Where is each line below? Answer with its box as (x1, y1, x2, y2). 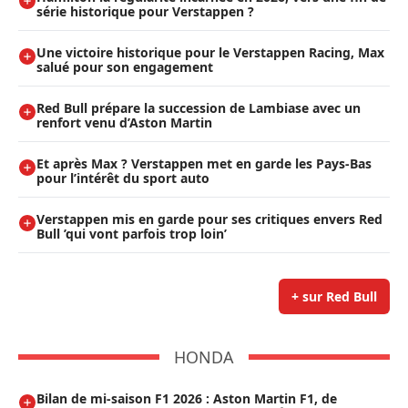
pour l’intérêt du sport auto (36, 169, 209, 188)
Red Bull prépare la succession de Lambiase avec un (36, 99, 361, 117)
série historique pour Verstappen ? (36, 3, 254, 21)
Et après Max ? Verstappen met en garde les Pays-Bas (36, 155, 372, 173)
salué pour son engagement (36, 58, 213, 76)
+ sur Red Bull (291, 288, 377, 306)
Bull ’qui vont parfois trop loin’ (36, 225, 227, 243)
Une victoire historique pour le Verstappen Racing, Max (36, 44, 384, 62)
